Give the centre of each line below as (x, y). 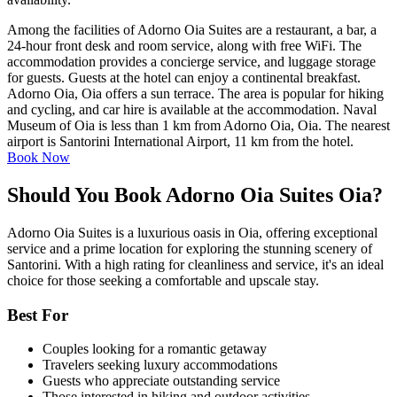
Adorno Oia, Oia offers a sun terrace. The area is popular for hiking (195, 94)
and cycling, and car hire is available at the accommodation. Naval (192, 110)
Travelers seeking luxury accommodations (160, 365)
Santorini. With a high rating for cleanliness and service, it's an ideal (195, 264)
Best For (38, 315)
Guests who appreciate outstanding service (161, 381)
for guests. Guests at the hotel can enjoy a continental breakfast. (184, 78)
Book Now (39, 158)
